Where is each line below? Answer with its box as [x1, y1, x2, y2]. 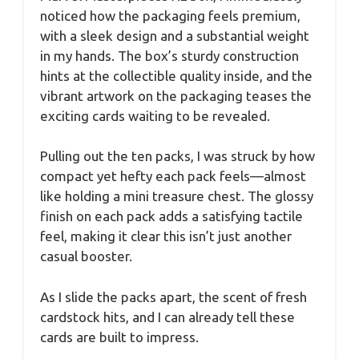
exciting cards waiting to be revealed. [40, 107, 270, 123]
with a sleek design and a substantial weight [40, 27, 309, 43]
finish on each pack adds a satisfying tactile [40, 208, 303, 224]
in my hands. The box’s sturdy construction [40, 47, 299, 63]
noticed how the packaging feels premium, [40, 7, 301, 23]
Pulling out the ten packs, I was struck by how [40, 148, 315, 164]
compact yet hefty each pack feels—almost [40, 168, 306, 184]
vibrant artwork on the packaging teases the [40, 87, 312, 103]
